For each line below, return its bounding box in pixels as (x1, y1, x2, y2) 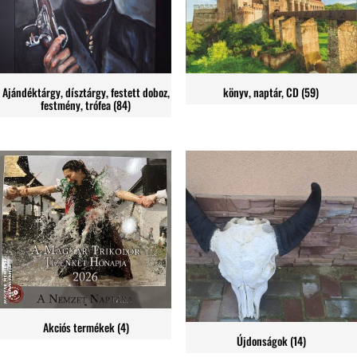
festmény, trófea (41, 96, 114, 114)
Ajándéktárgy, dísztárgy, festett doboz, (2, 84, 170, 101)
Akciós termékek (42, 319, 117, 336)
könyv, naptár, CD (223, 84, 302, 101)
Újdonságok (236, 332, 290, 350)
